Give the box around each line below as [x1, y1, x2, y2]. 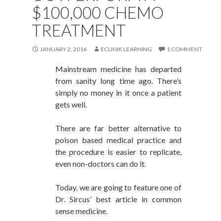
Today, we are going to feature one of [55, 183, 182, 192]
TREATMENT [32, 20, 126, 40]
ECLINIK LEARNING [101, 45, 152, 53]
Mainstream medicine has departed [55, 64, 182, 74]
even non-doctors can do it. [55, 159, 146, 169]
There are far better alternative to [55, 123, 182, 133]
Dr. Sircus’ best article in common [55, 194, 182, 204]
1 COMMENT [167, 45, 202, 53]
